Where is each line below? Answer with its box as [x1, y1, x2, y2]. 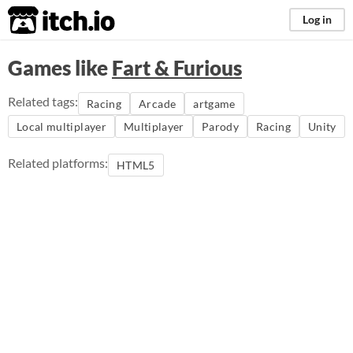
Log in [303, 13, 332, 26]
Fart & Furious [112, 55, 242, 80]
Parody [201, 120, 239, 133]
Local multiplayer [17, 120, 106, 133]
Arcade [139, 97, 176, 110]
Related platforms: [8, 155, 108, 170]
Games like [8, 55, 112, 80]
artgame [193, 97, 236, 110]
